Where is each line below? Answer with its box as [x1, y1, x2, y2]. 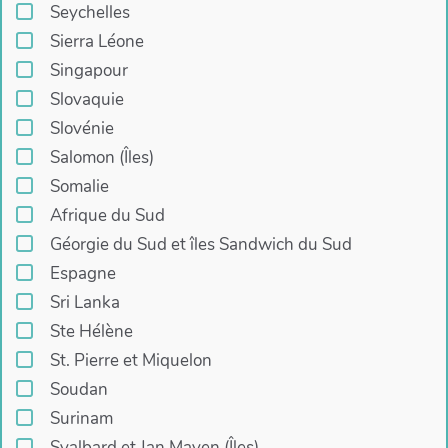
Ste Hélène [49, 320, 133, 344]
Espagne [49, 262, 116, 286]
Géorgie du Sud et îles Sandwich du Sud [49, 233, 352, 257]
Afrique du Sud [49, 204, 165, 228]
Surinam [49, 407, 113, 431]
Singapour [49, 59, 128, 83]
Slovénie [49, 117, 114, 141]
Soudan [49, 378, 108, 402]
